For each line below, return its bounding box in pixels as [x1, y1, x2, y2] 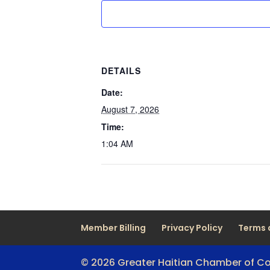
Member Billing [81, 222, 146, 234]
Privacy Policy [162, 222, 223, 234]
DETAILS [101, 64, 141, 77]
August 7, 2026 [101, 103, 159, 115]
